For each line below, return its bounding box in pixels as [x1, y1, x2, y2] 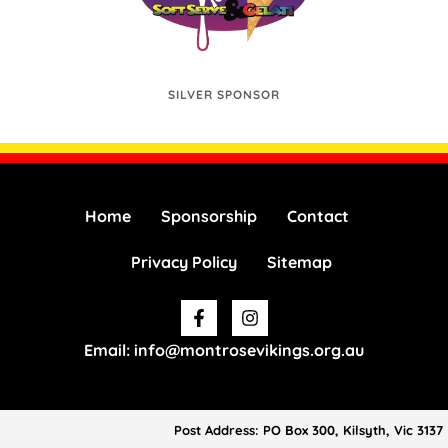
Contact [286, 206, 349, 227]
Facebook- [197, 296, 289, 320]
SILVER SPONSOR [168, 87, 280, 103]
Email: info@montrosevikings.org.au [84, 340, 364, 361]
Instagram [248, 296, 335, 320]
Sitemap [267, 252, 332, 273]
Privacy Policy [131, 252, 237, 273]
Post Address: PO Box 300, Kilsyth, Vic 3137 [174, 422, 443, 439]
